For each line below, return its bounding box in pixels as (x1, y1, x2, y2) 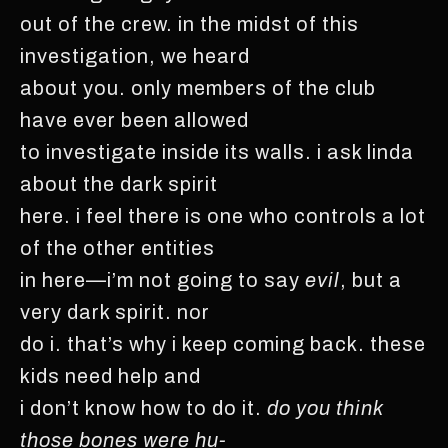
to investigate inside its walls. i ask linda (20, 140, 414, 163)
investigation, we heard (20, 44, 250, 67)
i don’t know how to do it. (20, 396, 267, 419)
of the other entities (20, 236, 215, 259)
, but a (340, 268, 402, 291)
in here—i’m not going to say (20, 268, 305, 291)
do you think (267, 396, 383, 419)
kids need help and (20, 364, 201, 387)
